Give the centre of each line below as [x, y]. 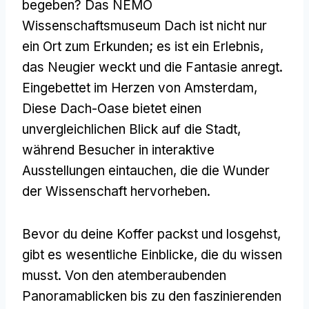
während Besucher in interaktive [118, 150]
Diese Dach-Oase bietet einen [112, 108]
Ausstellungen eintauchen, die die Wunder [146, 170]
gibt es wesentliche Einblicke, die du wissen [152, 255]
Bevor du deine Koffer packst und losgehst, [151, 234]
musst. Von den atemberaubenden [124, 275]
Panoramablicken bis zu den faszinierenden [152, 296]
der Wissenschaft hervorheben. [116, 191]
